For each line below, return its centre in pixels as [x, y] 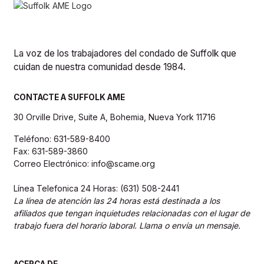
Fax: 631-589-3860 [51, 151]
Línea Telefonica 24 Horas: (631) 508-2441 [97, 188]
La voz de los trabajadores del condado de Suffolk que [125, 53]
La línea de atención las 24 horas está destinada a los [117, 200]
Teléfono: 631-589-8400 [62, 138]
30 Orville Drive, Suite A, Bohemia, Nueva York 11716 [115, 117]
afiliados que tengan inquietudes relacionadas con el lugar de [132, 213]
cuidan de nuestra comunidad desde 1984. [100, 67]
